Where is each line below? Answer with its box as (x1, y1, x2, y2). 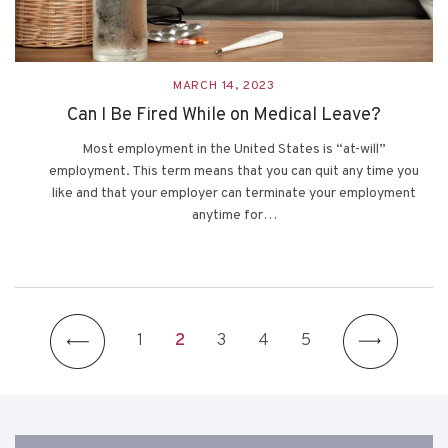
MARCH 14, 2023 (172, 77, 276, 94)
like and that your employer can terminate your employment (52, 184, 416, 202)
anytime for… (191, 206, 277, 224)
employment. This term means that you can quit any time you (49, 162, 419, 180)
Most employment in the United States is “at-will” (82, 140, 386, 158)
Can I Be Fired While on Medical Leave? (67, 103, 381, 127)
